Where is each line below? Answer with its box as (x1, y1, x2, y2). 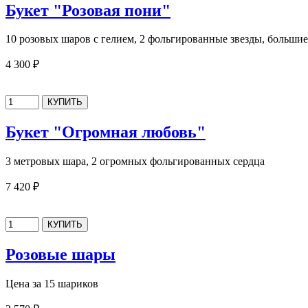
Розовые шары (5, 245, 115, 264)
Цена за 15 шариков (5, 278, 98, 290)
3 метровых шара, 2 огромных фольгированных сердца (5, 155, 265, 168)
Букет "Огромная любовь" (5, 123, 206, 142)
